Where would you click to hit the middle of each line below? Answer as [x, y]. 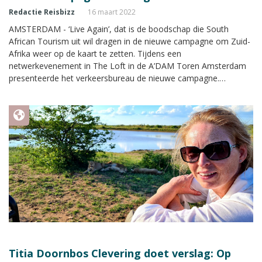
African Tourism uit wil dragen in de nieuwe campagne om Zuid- [130, 41]
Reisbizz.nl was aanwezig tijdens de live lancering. [102, 90]
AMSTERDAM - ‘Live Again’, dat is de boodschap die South [119, 29]
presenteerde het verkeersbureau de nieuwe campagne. [114, 78]
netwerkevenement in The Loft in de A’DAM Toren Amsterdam [127, 65]
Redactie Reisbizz [42, 12]
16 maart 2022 [112, 12]
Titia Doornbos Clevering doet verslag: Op [120, 253]
